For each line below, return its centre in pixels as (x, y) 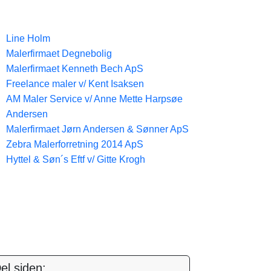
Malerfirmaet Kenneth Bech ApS (75, 69)
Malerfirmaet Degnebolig (59, 54)
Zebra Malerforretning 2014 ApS (75, 144)
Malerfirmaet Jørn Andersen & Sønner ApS (97, 129)
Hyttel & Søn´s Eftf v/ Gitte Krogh (76, 159)
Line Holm (28, 38)
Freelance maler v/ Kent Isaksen (75, 84)
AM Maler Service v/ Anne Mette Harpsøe (94, 99)
